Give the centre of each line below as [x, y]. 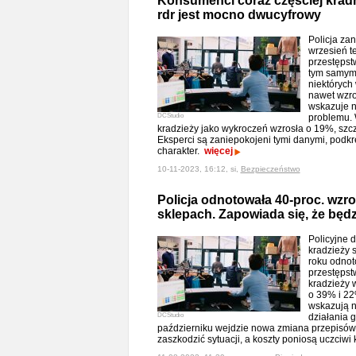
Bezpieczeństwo [270, 169]
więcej [218, 151]
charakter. [180, 151]
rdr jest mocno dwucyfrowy [239, 15]
